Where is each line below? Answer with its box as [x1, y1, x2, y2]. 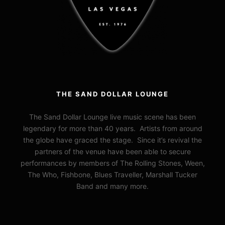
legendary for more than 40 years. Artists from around [23, 124, 202, 133]
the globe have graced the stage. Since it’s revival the [23, 136, 202, 145]
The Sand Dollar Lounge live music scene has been [29, 113, 196, 122]
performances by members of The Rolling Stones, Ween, [20, 159, 205, 168]
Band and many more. [76, 182, 149, 191]
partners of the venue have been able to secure [34, 147, 191, 156]
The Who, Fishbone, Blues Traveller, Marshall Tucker [28, 170, 197, 179]
